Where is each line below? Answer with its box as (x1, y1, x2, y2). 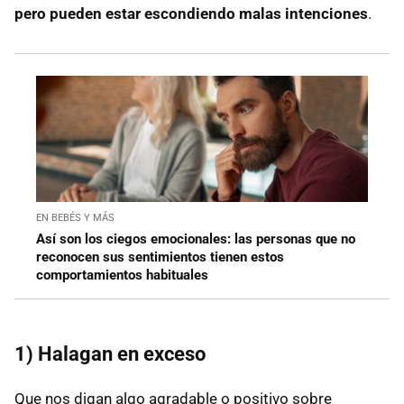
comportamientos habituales (36, 266, 208, 283)
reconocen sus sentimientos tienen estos (36, 248, 284, 265)
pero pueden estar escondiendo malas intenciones (14, 4, 368, 23)
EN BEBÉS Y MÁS (36, 211, 115, 224)
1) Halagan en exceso (14, 342, 206, 365)
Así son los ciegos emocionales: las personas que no (36, 230, 355, 247)
